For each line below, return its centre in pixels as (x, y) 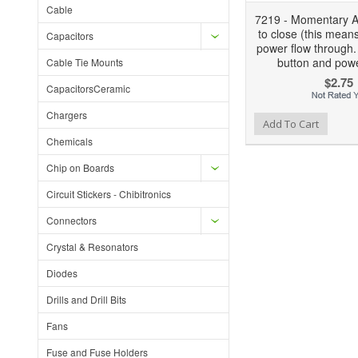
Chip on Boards (80, 167)
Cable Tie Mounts (85, 62)
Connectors (72, 220)
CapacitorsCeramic (88, 88)
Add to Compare (211, 122)
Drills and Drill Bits (86, 299)
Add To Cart (291, 124)
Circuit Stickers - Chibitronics (109, 194)
